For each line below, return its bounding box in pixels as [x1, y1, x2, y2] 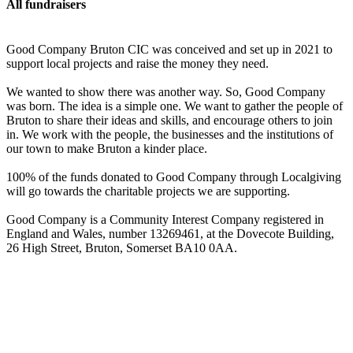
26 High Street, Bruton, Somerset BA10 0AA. [6, 240, 240, 255]
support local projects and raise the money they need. [6, 56, 272, 70]
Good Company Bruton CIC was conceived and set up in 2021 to [6, 42, 333, 56]
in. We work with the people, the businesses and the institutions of [6, 127, 333, 141]
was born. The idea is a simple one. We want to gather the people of [6, 98, 343, 113]
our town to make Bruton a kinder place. [6, 141, 207, 155]
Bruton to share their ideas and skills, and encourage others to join [6, 113, 333, 127]
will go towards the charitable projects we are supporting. [6, 184, 290, 198]
